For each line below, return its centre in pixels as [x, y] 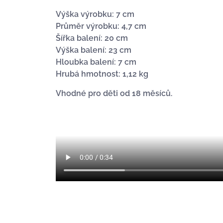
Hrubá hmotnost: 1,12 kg [102, 74]
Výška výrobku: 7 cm [95, 14]
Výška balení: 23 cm [94, 50]
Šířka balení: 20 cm [92, 38]
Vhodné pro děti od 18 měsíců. [114, 93]
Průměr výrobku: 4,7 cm [101, 26]
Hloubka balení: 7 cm [96, 62]
